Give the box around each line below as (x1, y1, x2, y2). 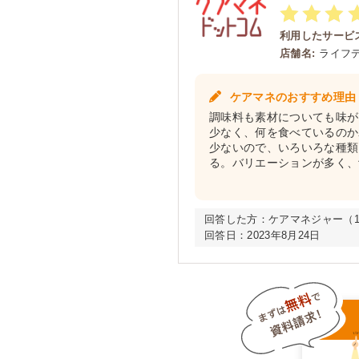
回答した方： (204, 213, 268, 225)
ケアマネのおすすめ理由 (226, 91, 357, 103)
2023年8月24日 (247, 229, 321, 241)
